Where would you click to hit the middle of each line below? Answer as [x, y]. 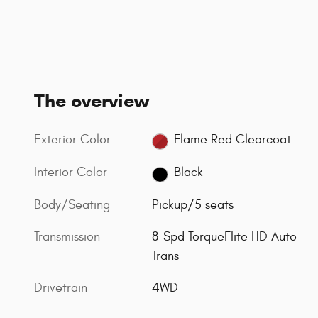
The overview [92, 100]
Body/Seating [72, 205]
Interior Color [71, 172]
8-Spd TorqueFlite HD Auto [225, 237]
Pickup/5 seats [193, 205]
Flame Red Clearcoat [232, 140]
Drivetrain [61, 288]
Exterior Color [72, 139]
